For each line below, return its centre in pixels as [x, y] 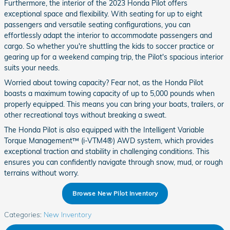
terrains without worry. [41, 173]
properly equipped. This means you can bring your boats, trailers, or [114, 104]
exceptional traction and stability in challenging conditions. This [107, 151]
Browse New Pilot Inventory [115, 194]
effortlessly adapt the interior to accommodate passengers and [108, 35]
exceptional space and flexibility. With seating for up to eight [103, 14]
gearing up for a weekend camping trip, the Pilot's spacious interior [114, 57]
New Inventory [68, 214]
